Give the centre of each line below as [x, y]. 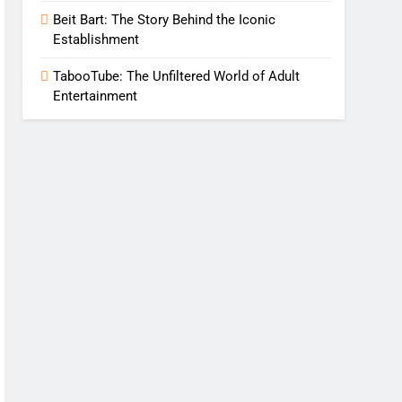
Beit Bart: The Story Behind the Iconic [165, 20]
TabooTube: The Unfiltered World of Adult [177, 77]
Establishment [96, 40]
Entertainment [96, 96]
